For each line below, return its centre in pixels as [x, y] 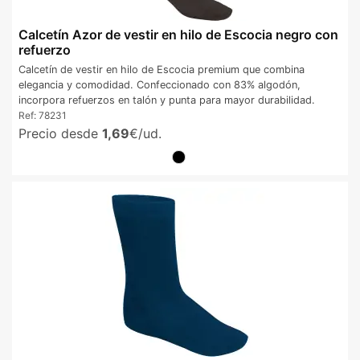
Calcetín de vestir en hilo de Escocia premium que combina [162, 69]
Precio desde [60, 133]
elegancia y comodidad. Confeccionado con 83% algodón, [160, 84]
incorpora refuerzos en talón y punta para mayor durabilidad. [167, 100]
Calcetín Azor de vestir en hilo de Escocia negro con [178, 35]
